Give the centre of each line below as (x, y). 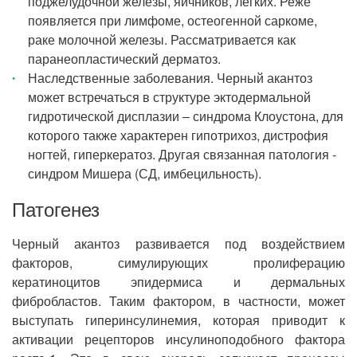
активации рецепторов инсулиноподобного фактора (178, 339)
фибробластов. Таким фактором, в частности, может (178, 301)
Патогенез (56, 208)
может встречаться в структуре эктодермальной (169, 97)
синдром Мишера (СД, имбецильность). (145, 173)
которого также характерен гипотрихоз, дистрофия (178, 135)
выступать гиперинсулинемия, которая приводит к (178, 320)
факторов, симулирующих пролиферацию (178, 263)
